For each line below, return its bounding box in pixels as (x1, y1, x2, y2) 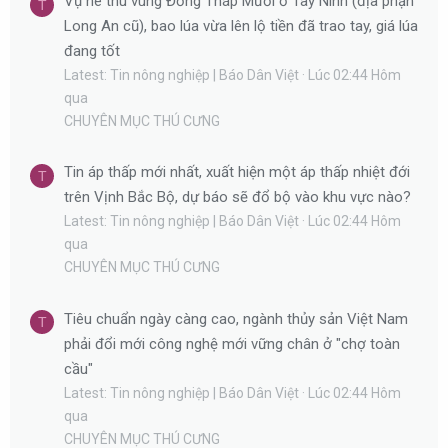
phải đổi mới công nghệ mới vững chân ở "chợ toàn (64, 334, 400, 353)
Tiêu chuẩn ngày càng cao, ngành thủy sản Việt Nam (64, 309, 408, 328)
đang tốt (64, 41, 120, 60)
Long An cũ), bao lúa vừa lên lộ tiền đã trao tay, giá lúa (64, 16, 418, 35)
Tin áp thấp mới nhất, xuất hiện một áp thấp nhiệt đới (64, 163, 410, 182)
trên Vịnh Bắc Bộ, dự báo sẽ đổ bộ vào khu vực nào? (64, 188, 411, 207)
